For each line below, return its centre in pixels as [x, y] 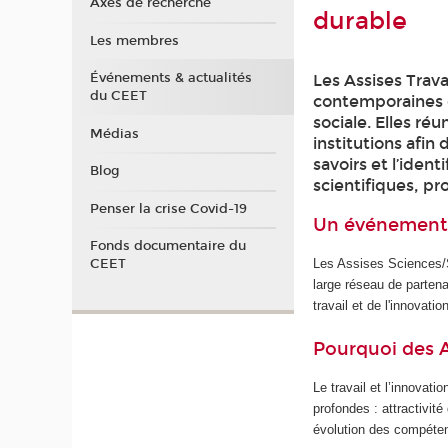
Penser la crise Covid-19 [168, 208]
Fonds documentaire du [167, 246]
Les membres [134, 40]
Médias [114, 133]
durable [360, 20]
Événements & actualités [170, 78]
